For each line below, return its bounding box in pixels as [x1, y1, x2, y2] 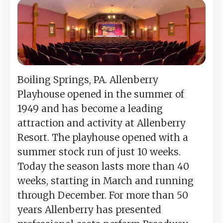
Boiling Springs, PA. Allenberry [17, 73, 158, 86]
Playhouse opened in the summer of [17, 88, 184, 100]
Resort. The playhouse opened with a [17, 131, 188, 143]
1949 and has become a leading [17, 102, 163, 114]
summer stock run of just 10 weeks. [17, 145, 181, 158]
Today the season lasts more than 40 [17, 160, 189, 172]
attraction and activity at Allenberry [17, 116, 186, 129]
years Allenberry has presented [17, 203, 161, 216]
